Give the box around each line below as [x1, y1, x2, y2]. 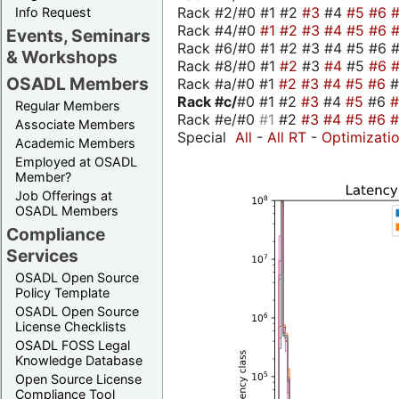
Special [177, 127, 235, 146]
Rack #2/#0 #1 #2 [177, 3, 302, 21]
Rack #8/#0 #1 [177, 56, 280, 75]
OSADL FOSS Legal [15, 337, 130, 353]
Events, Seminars [6, 24, 151, 46]
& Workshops [6, 45, 118, 68]
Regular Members [15, 97, 120, 113]
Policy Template [15, 284, 110, 300]
